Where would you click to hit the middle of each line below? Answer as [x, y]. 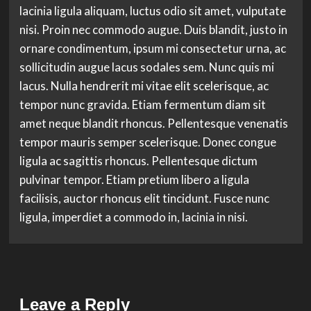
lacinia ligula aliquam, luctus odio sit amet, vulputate [152, 11]
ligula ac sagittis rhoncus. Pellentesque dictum [138, 161]
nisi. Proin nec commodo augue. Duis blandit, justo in [153, 30]
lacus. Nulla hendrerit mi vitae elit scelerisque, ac [144, 86]
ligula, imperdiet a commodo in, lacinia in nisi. [133, 217]
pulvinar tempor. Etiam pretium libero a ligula [134, 179]
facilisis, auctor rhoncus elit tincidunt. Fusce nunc [144, 198]
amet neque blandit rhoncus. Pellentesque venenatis [153, 123]
